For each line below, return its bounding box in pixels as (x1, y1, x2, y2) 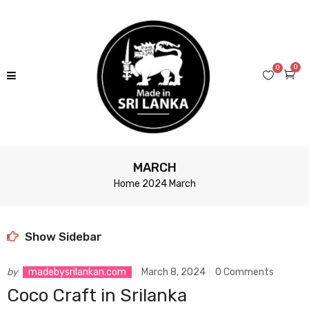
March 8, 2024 (141, 266, 206, 278)
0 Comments (215, 266, 274, 278)
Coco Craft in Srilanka (7, 285, 187, 306)
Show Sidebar (22, 230, 102, 243)
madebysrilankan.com (28, 266, 126, 278)
